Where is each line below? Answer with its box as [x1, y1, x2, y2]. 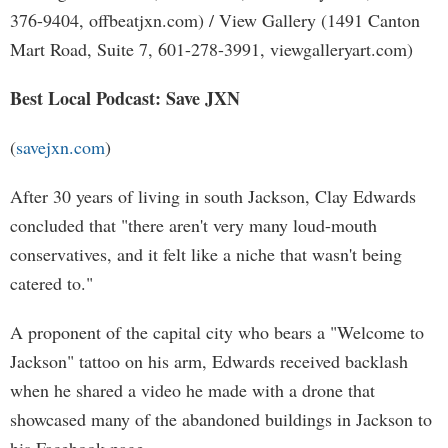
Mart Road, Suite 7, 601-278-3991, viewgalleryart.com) [10, 37, 413, 61]
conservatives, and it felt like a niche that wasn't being [10, 242, 402, 266]
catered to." [10, 271, 93, 295]
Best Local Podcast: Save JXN [10, 85, 240, 111]
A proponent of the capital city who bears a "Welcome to [10, 320, 424, 344]
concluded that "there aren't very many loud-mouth [10, 213, 377, 237]
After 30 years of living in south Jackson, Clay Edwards [10, 184, 416, 208]
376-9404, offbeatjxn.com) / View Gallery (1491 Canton [10, 8, 420, 32]
